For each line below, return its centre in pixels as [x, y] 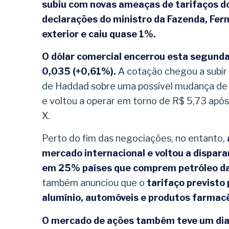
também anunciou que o [93, 183]
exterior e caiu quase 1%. [99, 34]
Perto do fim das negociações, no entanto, [134, 139]
